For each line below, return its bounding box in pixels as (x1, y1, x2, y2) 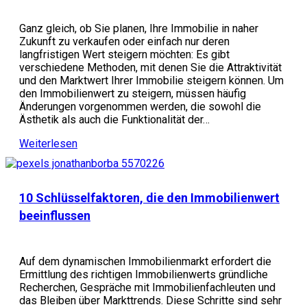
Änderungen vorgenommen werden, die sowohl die (19, 100, 261, 113)
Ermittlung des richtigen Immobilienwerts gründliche (19, 268, 268, 281)
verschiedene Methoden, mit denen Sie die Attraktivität (19, 61, 282, 74)
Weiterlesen (19, 137, 77, 150)
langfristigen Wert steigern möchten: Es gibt (19, 48, 230, 61)
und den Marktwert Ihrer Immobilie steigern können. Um (19, 74, 284, 87)
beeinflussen (19, 208, 90, 223)
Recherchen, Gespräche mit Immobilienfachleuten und (19, 281, 275, 294)
